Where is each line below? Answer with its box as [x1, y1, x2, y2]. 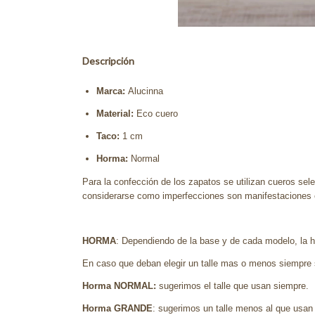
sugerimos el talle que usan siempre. [156, 281, 309, 291]
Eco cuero [136, 108, 178, 119]
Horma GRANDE [82, 303, 153, 314]
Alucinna [128, 86, 163, 96]
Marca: [96, 86, 128, 96]
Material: [96, 108, 136, 119]
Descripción [82, 55, 134, 67]
